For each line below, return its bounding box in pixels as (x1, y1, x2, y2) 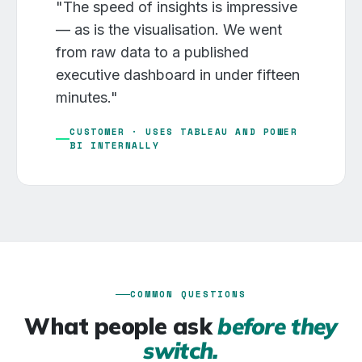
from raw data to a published (56, 44, 249, 61)
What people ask (24, 312, 218, 340)
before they (217, 312, 338, 340)
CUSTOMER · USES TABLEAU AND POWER (69, 125, 298, 138)
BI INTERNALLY (69, 139, 160, 152)
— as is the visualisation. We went (56, 21, 282, 38)
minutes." (56, 89, 118, 106)
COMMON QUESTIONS (130, 288, 246, 301)
